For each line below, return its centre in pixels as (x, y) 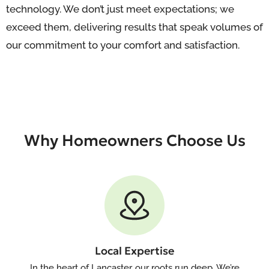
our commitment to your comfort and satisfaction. (123, 45)
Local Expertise (134, 251)
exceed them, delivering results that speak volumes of (134, 27)
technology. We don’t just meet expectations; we (120, 9)
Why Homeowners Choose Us (134, 141)
